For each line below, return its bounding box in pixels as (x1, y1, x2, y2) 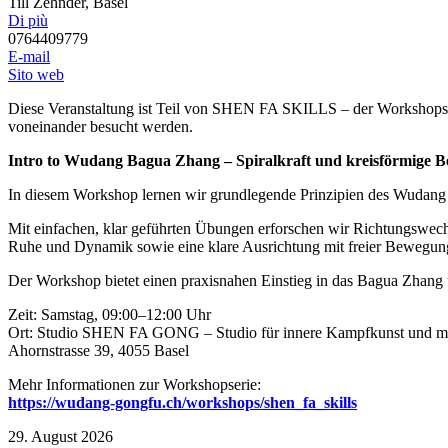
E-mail (8, 48, 50, 66)
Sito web (8, 66, 64, 84)
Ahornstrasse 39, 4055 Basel (8, 342, 189, 360)
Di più (8, 12, 48, 30)
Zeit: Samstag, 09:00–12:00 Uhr (8, 306, 211, 324)
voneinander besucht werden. (8, 118, 193, 136)
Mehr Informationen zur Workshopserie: (8, 376, 261, 394)
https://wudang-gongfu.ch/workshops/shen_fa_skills (8, 394, 357, 412)
